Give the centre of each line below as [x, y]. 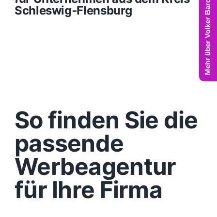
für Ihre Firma [88, 189]
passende [69, 143]
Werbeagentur [95, 166]
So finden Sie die [106, 120]
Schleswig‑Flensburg [73, 10]
